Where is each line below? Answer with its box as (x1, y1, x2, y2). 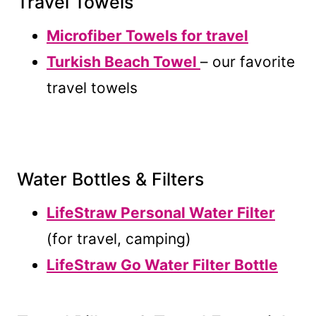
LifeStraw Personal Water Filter (47, 203, 275, 221)
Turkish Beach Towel (47, 52, 200, 71)
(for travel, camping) (47, 229, 191, 248)
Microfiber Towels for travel (47, 26, 248, 44)
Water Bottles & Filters (17, 169, 204, 190)
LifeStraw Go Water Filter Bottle (47, 255, 278, 274)
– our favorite (200, 52, 295, 71)
